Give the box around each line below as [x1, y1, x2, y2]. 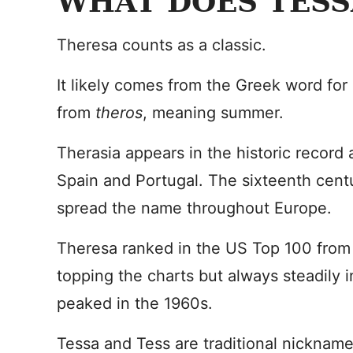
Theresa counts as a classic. [57, 35, 266, 54]
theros [95, 103, 143, 122]
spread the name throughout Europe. [57, 199, 332, 217]
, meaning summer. [143, 103, 284, 122]
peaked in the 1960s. [57, 294, 213, 313]
